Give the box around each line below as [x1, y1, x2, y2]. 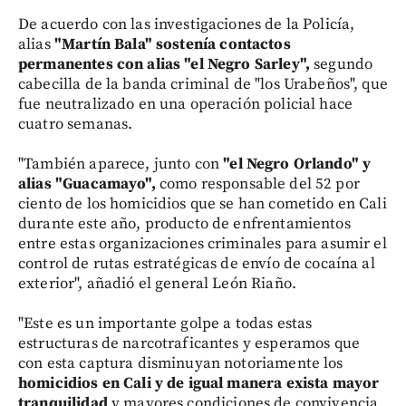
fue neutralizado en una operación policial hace [18, 93, 353, 114]
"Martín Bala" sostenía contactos [53, 34, 291, 54]
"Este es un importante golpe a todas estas [18, 313, 313, 333]
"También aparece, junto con [18, 153, 224, 174]
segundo [310, 53, 373, 74]
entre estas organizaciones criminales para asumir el [18, 233, 387, 254]
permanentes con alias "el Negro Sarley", [18, 53, 310, 74]
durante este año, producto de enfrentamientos [18, 213, 351, 234]
